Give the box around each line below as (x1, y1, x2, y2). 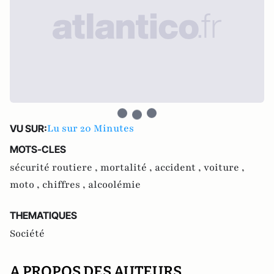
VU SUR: (10, 122, 47, 135)
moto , (10, 178, 42, 191)
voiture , (204, 161, 245, 174)
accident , (155, 161, 204, 174)
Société (10, 227, 45, 240)
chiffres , (42, 178, 88, 191)
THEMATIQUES (10, 209, 77, 221)
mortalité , (100, 161, 155, 174)
